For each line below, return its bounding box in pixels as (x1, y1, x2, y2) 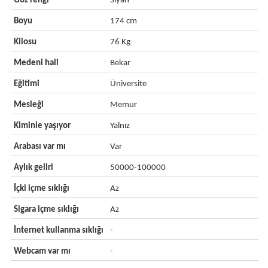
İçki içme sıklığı (13, 184, 69, 193)
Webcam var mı (13, 247, 71, 256)
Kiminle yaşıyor (13, 121, 71, 130)
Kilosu (13, 38, 36, 47)
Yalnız (110, 121, 130, 130)
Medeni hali (13, 59, 59, 68)
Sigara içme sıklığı (13, 205, 79, 214)
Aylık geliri (13, 163, 53, 172)
